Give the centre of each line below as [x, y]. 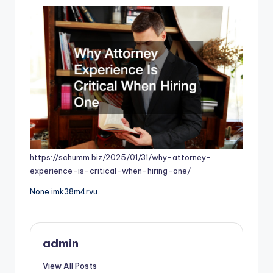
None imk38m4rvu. [65, 191]
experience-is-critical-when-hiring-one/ [110, 170]
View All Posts [70, 265]
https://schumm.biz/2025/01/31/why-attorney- [121, 157]
